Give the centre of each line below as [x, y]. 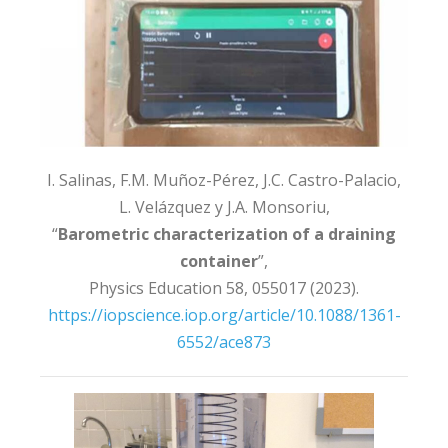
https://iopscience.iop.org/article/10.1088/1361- [224, 315]
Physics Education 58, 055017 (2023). [224, 288]
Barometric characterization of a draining [227, 234]
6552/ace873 [224, 342]
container [219, 261]
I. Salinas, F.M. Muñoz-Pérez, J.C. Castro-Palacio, [224, 180]
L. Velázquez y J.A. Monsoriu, [224, 207]
